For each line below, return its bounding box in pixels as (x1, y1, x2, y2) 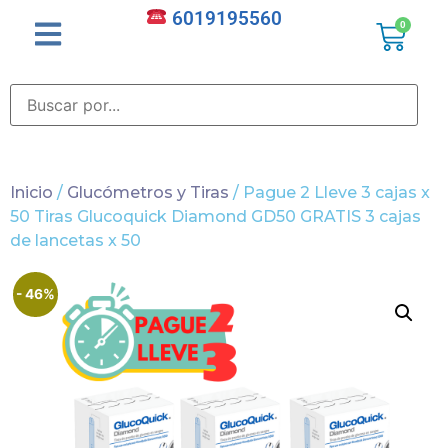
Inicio (10, 183, 53, 203)
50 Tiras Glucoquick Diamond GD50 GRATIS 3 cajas (10, 207, 421, 227)
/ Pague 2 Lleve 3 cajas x (229, 183, 430, 203)
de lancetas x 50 (10, 231, 141, 251)
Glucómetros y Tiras (67, 183, 229, 203)
